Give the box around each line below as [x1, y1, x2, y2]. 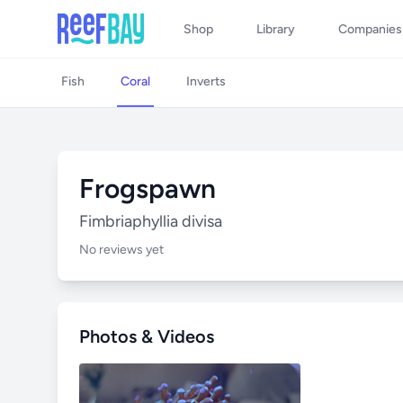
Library [256, 22, 295, 37]
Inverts [186, 74, 226, 89]
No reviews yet [79, 242, 164, 257]
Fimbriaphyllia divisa [79, 211, 222, 231]
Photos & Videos [79, 326, 214, 347]
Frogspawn [79, 172, 216, 205]
